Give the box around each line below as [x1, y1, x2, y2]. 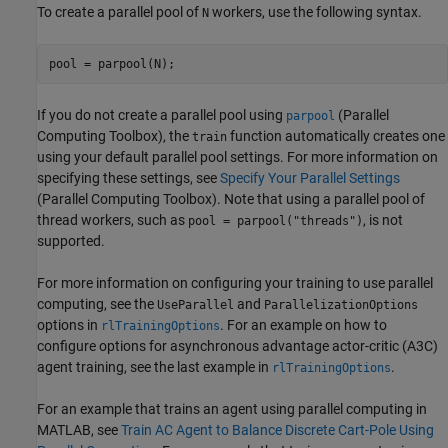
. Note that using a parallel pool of [217, 191, 425, 207]
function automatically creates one [227, 128, 445, 144]
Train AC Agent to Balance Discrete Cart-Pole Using [121, 422, 434, 438]
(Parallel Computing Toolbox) [37, 191, 217, 207]
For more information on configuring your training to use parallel [37, 275, 433, 291]
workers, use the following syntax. [209, 4, 422, 20]
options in [37, 317, 101, 333]
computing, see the [37, 296, 157, 312]
